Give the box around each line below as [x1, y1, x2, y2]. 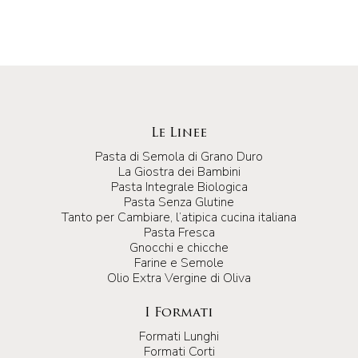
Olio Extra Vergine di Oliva [107, 268, 251, 287]
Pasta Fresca [143, 223, 215, 241]
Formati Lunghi [139, 327, 219, 345]
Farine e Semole [134, 253, 224, 272]
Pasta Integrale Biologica [110, 177, 248, 196]
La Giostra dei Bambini [117, 162, 241, 181]
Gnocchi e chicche [129, 238, 229, 257]
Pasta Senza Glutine [124, 193, 234, 211]
